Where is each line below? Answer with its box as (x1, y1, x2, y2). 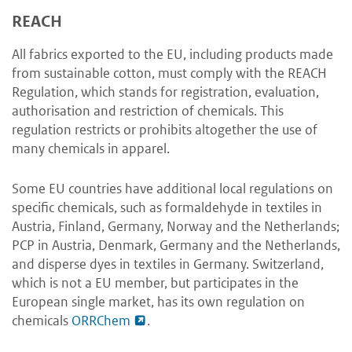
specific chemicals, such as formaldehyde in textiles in (12, 199, 322, 217)
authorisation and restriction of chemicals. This (12, 102, 284, 120)
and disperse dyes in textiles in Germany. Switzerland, (12, 255, 324, 273)
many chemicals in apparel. (12, 140, 170, 158)
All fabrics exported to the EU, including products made (12, 46, 333, 64)
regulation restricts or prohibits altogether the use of (12, 121, 317, 139)
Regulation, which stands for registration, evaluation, (12, 83, 319, 101)
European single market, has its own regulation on (12, 293, 305, 311)
